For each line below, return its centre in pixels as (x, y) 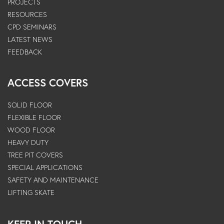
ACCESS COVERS (48, 82)
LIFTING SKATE (31, 192)
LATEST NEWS (30, 39)
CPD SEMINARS (32, 26)
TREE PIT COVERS (35, 155)
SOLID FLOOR (30, 105)
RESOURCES (27, 14)
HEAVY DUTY (28, 142)
